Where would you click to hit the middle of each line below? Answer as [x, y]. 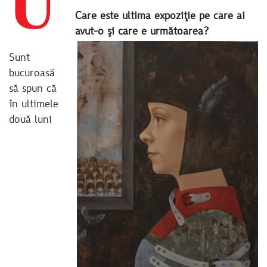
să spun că [33, 89]
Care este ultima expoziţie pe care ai [160, 17]
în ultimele [34, 105]
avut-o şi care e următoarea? [143, 32]
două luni [30, 120]
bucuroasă [32, 74]
